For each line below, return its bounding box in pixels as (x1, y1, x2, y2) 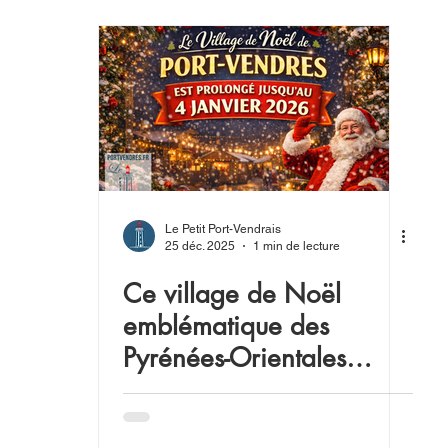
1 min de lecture (253, 238, 340, 253)
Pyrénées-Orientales (123, 341, 346, 375)
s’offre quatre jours (123, 373, 333, 407)
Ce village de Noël (123, 277, 341, 311)
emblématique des (123, 309, 329, 343)
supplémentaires (123, 405, 305, 439)
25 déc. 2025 (165, 238, 235, 253)
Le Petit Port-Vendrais (165, 222, 281, 236)
